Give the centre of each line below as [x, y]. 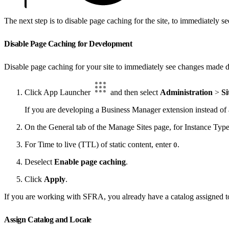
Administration [186, 92]
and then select [134, 92]
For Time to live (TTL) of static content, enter [99, 144]
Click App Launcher [59, 92]
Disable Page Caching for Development [69, 43]
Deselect [39, 162]
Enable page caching [90, 162]
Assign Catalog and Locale [49, 219]
